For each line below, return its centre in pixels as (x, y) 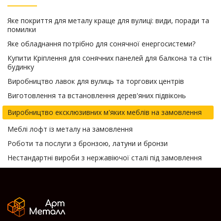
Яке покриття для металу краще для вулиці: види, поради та (108, 20)
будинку (21, 67)
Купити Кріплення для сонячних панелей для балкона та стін (110, 58)
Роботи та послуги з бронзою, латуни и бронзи (88, 143)
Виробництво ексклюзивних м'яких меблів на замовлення (105, 112)
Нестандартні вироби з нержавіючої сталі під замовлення (105, 157)
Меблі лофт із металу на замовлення (70, 129)
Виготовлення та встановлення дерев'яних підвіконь (97, 95)
